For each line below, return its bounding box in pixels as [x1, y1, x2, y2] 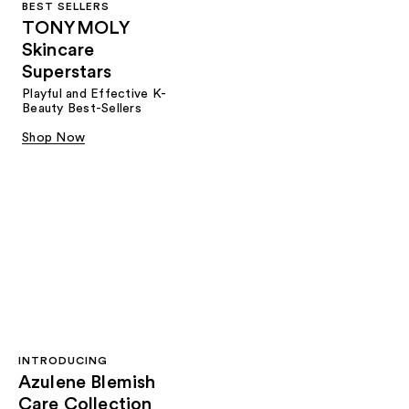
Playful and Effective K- [22, 88, 166, 101]
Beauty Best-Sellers [22, 102, 142, 116]
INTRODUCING [18, 354, 108, 366]
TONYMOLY [22, 19, 131, 38]
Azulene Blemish [18, 372, 156, 392]
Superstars [22, 63, 112, 82]
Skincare [22, 41, 95, 60]
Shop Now [22, 131, 85, 145]
